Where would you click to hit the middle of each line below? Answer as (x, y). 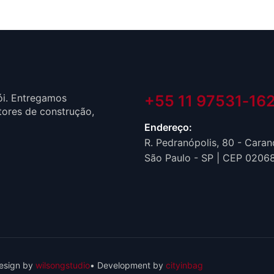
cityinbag (184, 265)
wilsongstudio (63, 265)
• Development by (128, 265)
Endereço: (168, 127)
